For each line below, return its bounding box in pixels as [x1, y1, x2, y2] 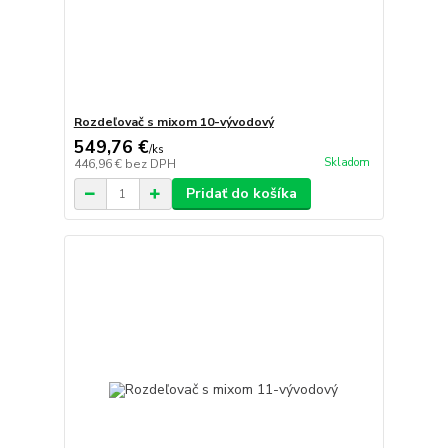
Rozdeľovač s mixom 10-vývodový [73, 114, 274, 131]
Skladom [323, 154, 370, 170]
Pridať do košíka [185, 184, 297, 204]
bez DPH [124, 156, 176, 173]
